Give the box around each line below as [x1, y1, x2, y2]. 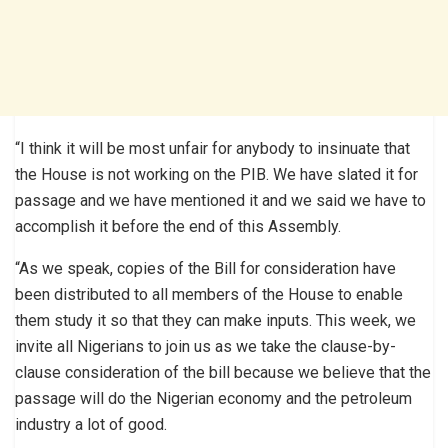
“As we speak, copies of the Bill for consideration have [15, 258, 396, 278]
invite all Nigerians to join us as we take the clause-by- [15, 336, 396, 356]
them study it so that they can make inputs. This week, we [15, 310, 416, 330]
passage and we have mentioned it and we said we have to [15, 190, 426, 210]
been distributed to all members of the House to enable [15, 284, 403, 304]
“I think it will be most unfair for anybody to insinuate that [15, 138, 410, 158]
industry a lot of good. [15, 414, 167, 434]
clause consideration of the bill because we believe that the [15, 362, 431, 382]
